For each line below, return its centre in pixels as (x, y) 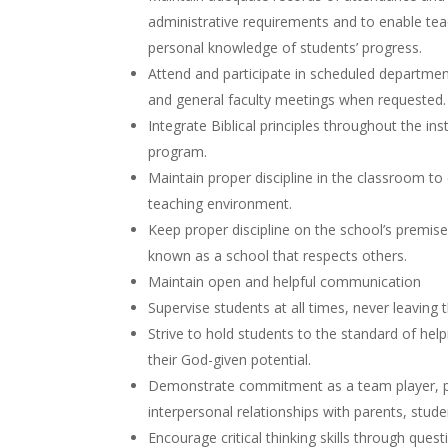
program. (178, 151)
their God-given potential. (230, 359)
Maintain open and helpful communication (285, 281)
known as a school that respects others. (280, 255)
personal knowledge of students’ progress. (285, 47)
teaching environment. (222, 203)
